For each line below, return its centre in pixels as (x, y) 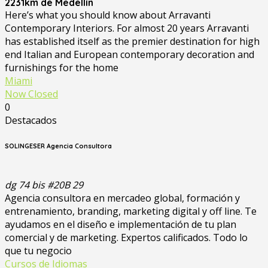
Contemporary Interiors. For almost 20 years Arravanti (127, 28)
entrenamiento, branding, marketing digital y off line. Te (131, 211)
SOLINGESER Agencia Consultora (58, 146)
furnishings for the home (62, 68)
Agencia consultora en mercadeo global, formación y (122, 198)
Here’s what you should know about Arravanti (108, 15)
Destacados (31, 121)
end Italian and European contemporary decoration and (130, 55)
